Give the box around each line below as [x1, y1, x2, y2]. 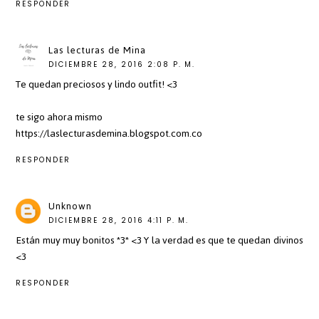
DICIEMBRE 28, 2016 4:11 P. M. [48, 215, 189, 226]
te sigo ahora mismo [16, 108, 103, 127]
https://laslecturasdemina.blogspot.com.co [16, 124, 203, 144]
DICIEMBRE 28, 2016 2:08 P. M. [48, 59, 196, 70]
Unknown [48, 197, 93, 216]
